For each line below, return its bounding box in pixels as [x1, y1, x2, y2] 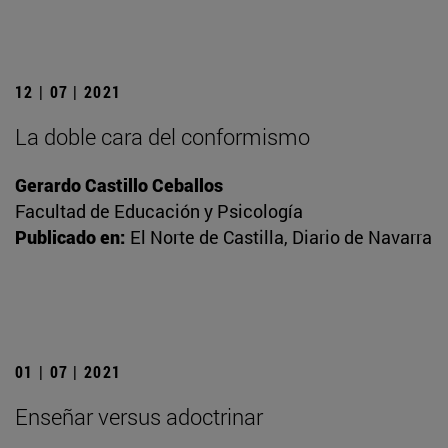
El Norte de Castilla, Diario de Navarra [130, 225, 432, 250]
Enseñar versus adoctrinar [15, 402, 263, 432]
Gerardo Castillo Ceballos [15, 173, 223, 198]
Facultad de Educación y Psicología [15, 199, 303, 224]
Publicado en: [15, 225, 125, 250]
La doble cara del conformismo [15, 122, 310, 152]
